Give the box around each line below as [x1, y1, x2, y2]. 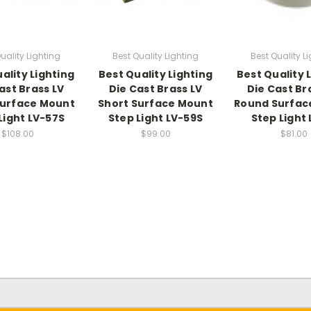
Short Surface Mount [98, 96, 213, 110]
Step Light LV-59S [108, 110, 203, 125]
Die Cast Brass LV [108, 81, 203, 96]
